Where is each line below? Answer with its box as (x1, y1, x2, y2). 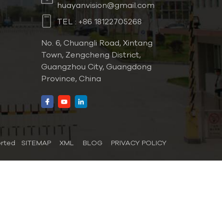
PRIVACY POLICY (111, 139, 167, 147)
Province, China (41, 73, 102, 83)
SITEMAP (21, 139, 51, 147)
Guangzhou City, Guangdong (41, 61, 152, 71)
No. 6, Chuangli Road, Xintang (41, 38, 153, 47)
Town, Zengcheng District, (41, 50, 141, 59)
